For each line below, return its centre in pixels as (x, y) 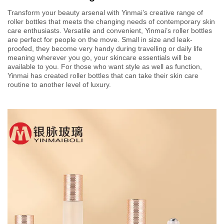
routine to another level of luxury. (59, 85)
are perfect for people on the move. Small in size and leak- (100, 40)
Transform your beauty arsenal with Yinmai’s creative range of (105, 13)
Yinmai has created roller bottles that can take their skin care (103, 76)
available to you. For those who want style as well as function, (105, 67)
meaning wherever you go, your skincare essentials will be (99, 58)
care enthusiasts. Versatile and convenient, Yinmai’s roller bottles (110, 31)
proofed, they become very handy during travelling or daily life (105, 49)
